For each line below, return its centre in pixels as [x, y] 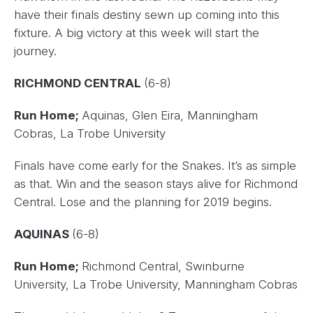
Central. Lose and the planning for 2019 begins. [143, 202]
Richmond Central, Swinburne [163, 267]
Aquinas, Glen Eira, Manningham [170, 116]
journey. [35, 51]
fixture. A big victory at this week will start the [137, 33]
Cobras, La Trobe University [90, 134]
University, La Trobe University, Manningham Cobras [156, 285]
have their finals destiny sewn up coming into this [147, 15]
